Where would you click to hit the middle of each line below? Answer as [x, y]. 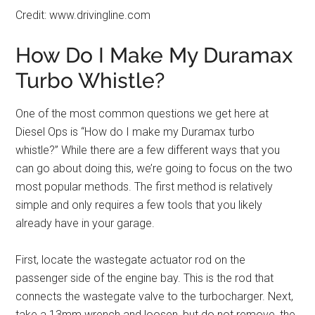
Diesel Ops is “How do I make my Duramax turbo [135, 132]
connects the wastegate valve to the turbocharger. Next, [155, 297]
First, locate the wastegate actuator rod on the [131, 260]
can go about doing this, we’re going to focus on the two [154, 169]
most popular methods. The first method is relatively [144, 187]
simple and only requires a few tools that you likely [139, 205]
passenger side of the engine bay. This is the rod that [145, 278]
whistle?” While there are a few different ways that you [148, 150]
